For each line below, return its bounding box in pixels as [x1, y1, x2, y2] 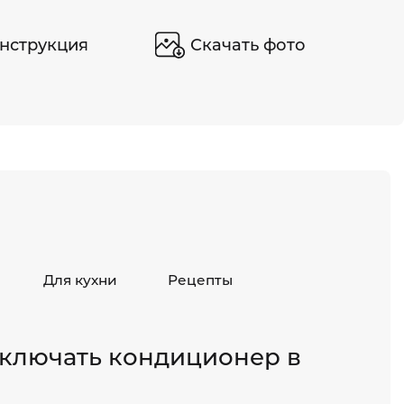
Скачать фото [189, 34, 306, 55]
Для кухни [43, 271, 117, 289]
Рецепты [168, 271, 233, 289]
